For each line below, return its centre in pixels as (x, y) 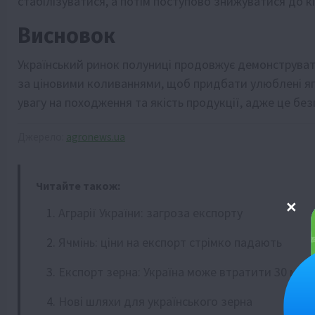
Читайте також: (78, 185)
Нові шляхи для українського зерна (155, 301)
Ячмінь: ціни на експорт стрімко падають (170, 242)
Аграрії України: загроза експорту (150, 212)
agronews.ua (96, 136)
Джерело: (42, 136)
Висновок (66, 36)
